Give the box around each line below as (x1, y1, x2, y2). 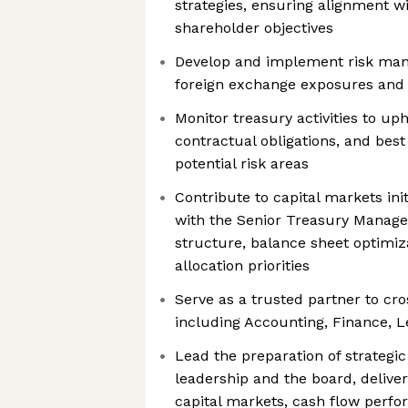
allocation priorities (175, 257, 310, 274)
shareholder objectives (175, 19, 333, 36)
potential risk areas (175, 155, 309, 172)
